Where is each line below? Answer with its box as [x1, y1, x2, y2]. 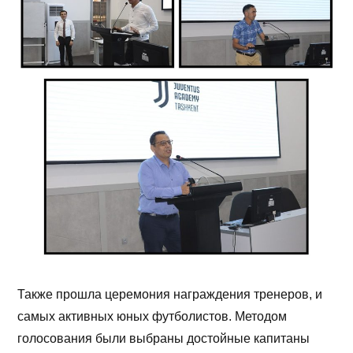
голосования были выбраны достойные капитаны [17, 332, 310, 346]
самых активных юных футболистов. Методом [17, 310, 288, 324]
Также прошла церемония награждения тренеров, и [17, 288, 323, 302]
